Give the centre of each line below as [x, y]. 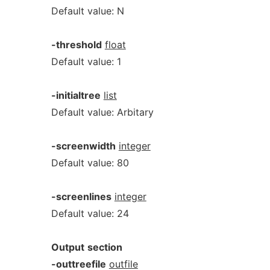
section [105, 247]
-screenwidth [83, 146]
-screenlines [81, 196]
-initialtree [76, 95]
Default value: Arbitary [102, 112]
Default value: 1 [86, 61]
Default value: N [87, 11]
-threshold [76, 45]
